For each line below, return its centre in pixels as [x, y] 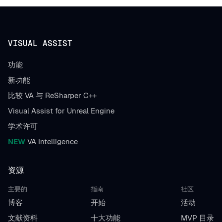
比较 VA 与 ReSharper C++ [52, 95]
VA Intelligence [52, 141]
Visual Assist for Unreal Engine [61, 111]
